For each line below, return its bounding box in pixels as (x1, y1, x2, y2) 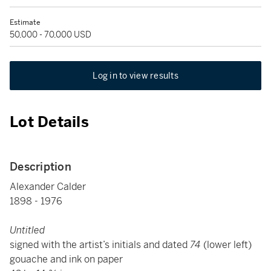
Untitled (10, 224, 45, 237)
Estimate (10, 18, 41, 27)
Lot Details (10, 113, 89, 131)
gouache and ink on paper (10, 253, 123, 266)
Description (10, 160, 71, 174)
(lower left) (203, 238, 252, 251)
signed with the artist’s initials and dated (10, 238, 190, 251)
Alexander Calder (10, 180, 86, 193)
